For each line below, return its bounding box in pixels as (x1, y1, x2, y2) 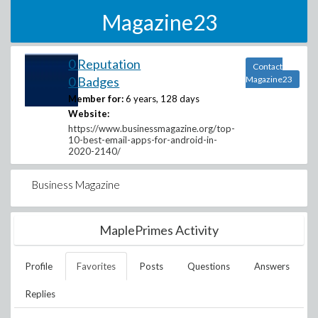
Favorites (77, 261, 116, 272)
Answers (254, 261, 290, 272)
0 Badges (68, 74, 120, 89)
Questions (187, 261, 230, 272)
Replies (26, 288, 55, 300)
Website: (68, 108, 110, 119)
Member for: (68, 93, 124, 104)
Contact (252, 61, 283, 72)
